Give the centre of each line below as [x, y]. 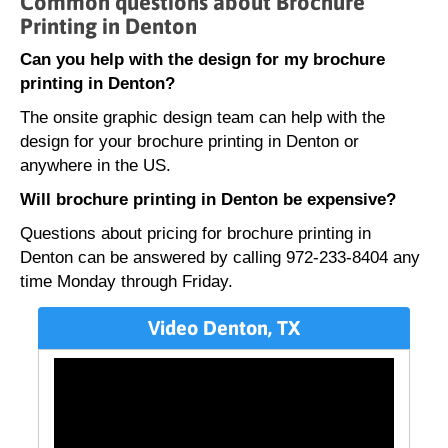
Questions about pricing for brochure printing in [195, 233]
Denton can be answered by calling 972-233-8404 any [220, 257]
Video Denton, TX [224, 327]
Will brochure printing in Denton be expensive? [208, 199]
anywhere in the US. [95, 165]
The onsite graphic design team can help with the [202, 117]
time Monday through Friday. [126, 281]
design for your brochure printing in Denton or [189, 141]
